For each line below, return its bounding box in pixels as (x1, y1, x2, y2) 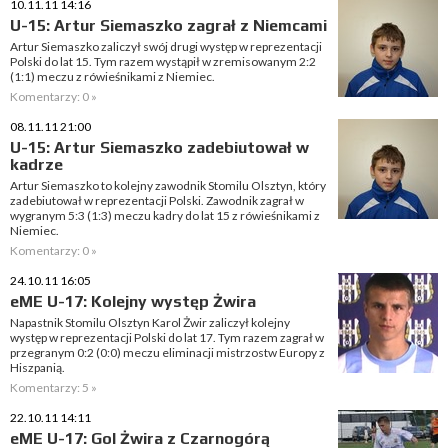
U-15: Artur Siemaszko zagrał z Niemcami (10, 16, 327, 35)
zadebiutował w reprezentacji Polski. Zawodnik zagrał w (10, 193, 304, 208)
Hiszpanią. (10, 360, 65, 375)
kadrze (10, 155, 63, 174)
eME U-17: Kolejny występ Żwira (10, 292, 256, 311)
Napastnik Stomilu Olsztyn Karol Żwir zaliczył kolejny (10, 315, 290, 330)
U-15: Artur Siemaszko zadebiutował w (10, 138, 309, 157)
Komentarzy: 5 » (10, 380, 97, 395)
